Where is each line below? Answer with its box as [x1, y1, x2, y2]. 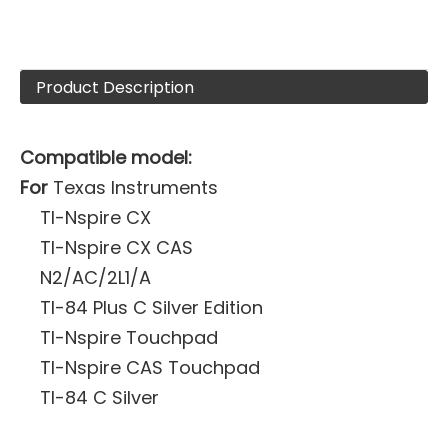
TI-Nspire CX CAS [40, 235, 193, 260]
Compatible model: [20, 145, 192, 170]
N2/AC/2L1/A [40, 265, 151, 290]
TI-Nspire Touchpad [40, 325, 218, 350]
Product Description [36, 76, 194, 99]
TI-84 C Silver [40, 385, 159, 410]
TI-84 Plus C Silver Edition [40, 295, 263, 320]
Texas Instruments [53, 175, 218, 200]
